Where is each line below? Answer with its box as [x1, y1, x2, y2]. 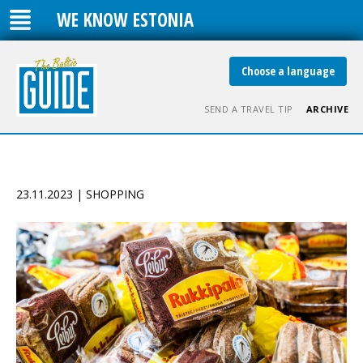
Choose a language [241, 63, 335, 79]
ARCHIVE [305, 103, 348, 115]
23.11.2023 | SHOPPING [16, 186, 144, 202]
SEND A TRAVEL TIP [204, 103, 293, 115]
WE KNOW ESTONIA [57, 7, 194, 32]
